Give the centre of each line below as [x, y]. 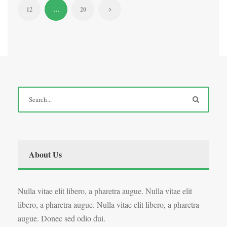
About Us [45, 154]
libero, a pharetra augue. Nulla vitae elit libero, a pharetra [108, 204]
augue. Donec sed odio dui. [62, 218]
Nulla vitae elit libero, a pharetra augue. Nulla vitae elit [105, 191]
